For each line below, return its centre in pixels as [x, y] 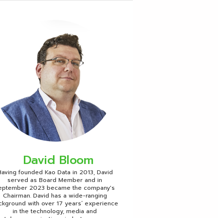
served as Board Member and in [55, 180]
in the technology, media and [55, 211]
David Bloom [58, 160]
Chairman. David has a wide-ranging [55, 196]
